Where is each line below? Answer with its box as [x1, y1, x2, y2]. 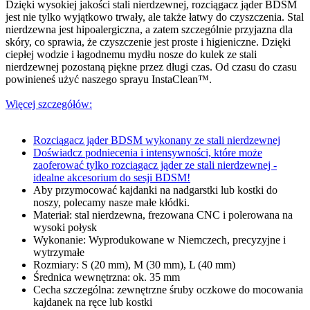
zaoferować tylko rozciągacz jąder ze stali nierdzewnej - [33, 158, 277, 171]
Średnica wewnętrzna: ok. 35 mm [33, 271, 180, 283]
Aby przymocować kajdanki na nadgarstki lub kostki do [33, 183, 277, 196]
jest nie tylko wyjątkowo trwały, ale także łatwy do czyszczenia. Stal [6, 10, 304, 23]
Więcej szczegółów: [6, 98, 92, 110]
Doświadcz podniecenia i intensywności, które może [33, 146, 262, 158]
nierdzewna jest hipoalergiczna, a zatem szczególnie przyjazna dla [6, 23, 293, 35]
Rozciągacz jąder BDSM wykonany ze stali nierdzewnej [33, 134, 280, 146]
